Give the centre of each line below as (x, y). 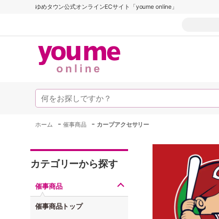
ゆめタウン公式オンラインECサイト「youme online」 (107, 7)
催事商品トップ (59, 206)
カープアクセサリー (123, 124)
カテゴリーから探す (74, 164)
